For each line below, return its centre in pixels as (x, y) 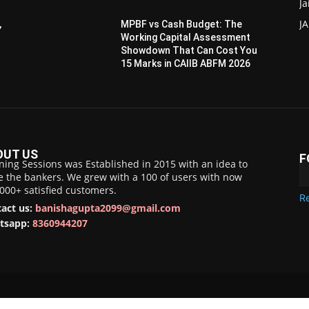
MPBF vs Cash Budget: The (182, 24)
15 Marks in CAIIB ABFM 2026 (186, 64)
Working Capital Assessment (186, 38)
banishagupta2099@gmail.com (108, 208)
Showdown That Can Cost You (189, 51)
